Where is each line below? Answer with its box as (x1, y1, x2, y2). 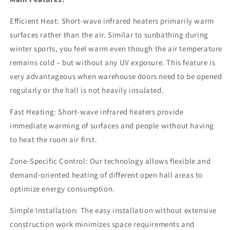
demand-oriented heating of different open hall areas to (10, 170, 203, 180)
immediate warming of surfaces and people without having (10, 121, 215, 130)
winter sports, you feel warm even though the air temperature (10, 44, 223, 53)
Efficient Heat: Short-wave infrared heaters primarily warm (10, 16, 214, 26)
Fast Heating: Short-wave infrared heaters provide (10, 107, 184, 117)
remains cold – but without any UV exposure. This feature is (10, 57, 216, 67)
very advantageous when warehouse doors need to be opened (10, 71, 222, 81)
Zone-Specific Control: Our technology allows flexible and (10, 156, 211, 166)
